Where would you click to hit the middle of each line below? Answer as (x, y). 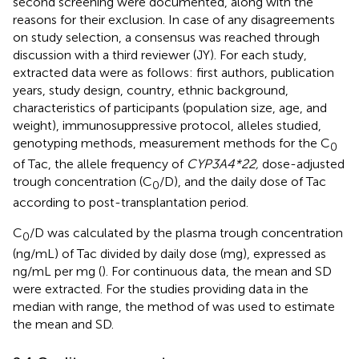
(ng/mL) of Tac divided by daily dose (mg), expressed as (169, 254)
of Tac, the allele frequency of (100, 164)
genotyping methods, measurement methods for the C (171, 143)
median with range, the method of (113, 307)
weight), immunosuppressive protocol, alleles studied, (167, 125)
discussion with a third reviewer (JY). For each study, (160, 54)
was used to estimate (274, 307)
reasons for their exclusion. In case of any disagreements (174, 19)
